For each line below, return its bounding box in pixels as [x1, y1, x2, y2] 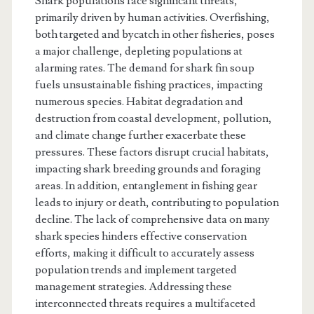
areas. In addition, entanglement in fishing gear [34, 178, 257, 193]
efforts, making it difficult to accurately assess [34, 245, 254, 260]
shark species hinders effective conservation [34, 228, 247, 243]
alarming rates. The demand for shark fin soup [34, 60, 254, 75]
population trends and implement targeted [34, 262, 237, 277]
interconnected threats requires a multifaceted [34, 296, 256, 310]
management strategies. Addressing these [34, 279, 232, 294]
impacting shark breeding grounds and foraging [34, 161, 261, 176]
